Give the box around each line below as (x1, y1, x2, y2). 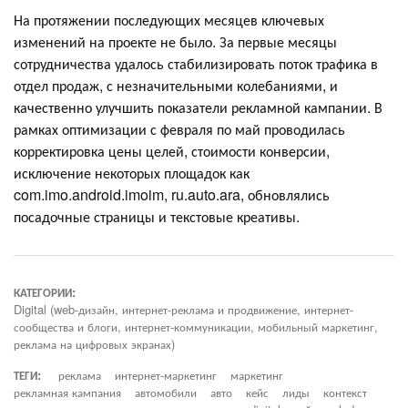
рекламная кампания (14, 382, 121, 401)
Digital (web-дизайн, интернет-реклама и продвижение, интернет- (14, 300, 353, 318)
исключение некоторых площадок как (14, 161, 253, 183)
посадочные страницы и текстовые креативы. (14, 205, 303, 227)
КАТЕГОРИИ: (14, 282, 76, 301)
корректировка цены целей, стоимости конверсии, (14, 139, 330, 161)
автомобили (135, 382, 197, 401)
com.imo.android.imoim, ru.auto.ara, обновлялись (14, 183, 330, 205)
